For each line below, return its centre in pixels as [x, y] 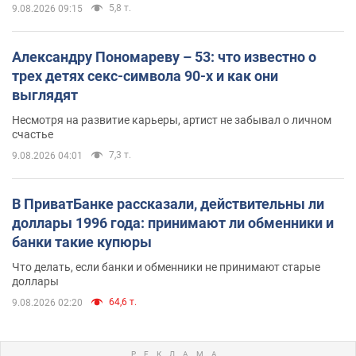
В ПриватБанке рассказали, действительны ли [168, 203]
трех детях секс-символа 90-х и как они [145, 75]
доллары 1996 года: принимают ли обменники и [173, 222]
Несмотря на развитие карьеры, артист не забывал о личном [172, 120]
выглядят [45, 95]
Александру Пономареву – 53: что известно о [164, 56]
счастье [33, 134]
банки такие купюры [82, 242]
